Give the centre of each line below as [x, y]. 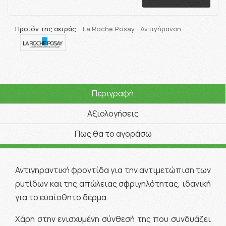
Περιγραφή [113, 93]
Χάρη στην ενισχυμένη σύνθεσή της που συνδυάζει [113, 219]
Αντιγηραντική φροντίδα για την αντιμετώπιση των [113, 170]
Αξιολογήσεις [113, 113]
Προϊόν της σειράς [46, 29]
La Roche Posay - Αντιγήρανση [132, 29]
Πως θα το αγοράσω [113, 133]
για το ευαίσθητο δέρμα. [63, 197]
